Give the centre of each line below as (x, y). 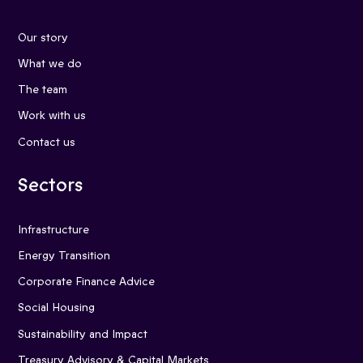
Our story (43, 37)
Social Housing (56, 308)
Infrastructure (53, 229)
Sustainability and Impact (83, 334)
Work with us (52, 116)
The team (43, 90)
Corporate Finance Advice (86, 282)
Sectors (51, 186)
